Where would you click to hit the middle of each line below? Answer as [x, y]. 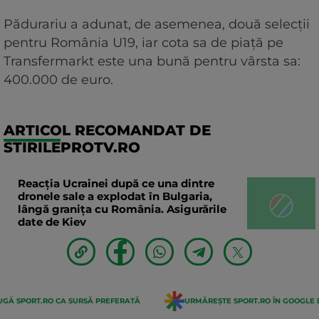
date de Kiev [52, 222]
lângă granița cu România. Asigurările [122, 209]
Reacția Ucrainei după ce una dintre [116, 184]
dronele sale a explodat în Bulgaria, [115, 197]
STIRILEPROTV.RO [72, 148]
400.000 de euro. [60, 80]
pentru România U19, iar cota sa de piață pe [143, 43]
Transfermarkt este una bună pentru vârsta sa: [152, 62]
